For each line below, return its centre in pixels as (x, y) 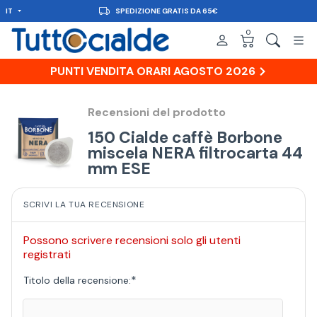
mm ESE (119, 168)
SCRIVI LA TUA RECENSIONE (84, 204)
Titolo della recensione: (77, 280)
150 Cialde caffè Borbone (185, 137)
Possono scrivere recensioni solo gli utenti (132, 240)
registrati (47, 254)
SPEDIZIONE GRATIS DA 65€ (167, 11)
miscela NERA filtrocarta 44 (195, 152)
